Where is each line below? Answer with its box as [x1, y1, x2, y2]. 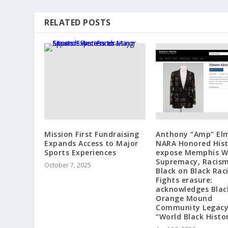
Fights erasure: [156, 175, 213, 185]
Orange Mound [156, 193, 212, 203]
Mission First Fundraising [44, 129, 139, 139]
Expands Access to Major [44, 138, 138, 148]
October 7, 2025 [44, 160, 92, 169]
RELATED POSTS [44, 16, 111, 28]
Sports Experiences [44, 147, 117, 157]
